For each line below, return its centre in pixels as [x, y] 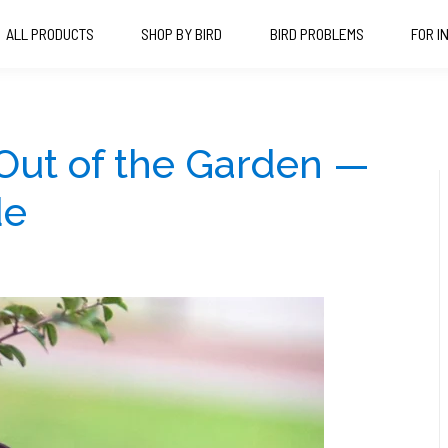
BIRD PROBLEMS [316, 33]
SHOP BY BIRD [182, 33]
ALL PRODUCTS [49, 33]
